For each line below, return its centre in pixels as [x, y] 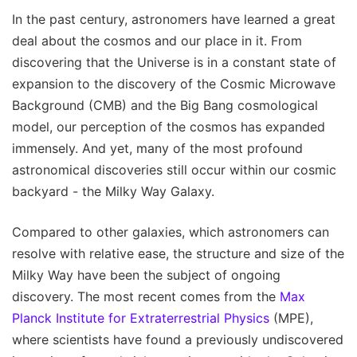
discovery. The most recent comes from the [146, 296]
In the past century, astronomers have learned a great [174, 19]
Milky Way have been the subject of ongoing [146, 275]
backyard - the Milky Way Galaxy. [113, 191]
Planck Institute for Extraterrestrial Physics [141, 318]
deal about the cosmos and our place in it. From [157, 40]
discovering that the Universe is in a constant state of [174, 62]
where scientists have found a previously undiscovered [178, 339]
